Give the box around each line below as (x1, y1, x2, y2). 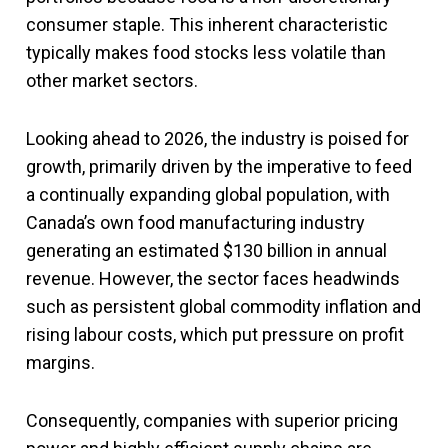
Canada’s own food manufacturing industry (26, 212, 365, 234)
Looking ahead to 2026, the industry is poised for (26, 128, 409, 150)
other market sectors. (26, 70, 198, 92)
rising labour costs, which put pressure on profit (26, 324, 404, 346)
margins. (26, 352, 95, 374)
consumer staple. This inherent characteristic (26, 14, 388, 36)
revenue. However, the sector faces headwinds (26, 268, 400, 290)
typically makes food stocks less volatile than (26, 42, 386, 64)
